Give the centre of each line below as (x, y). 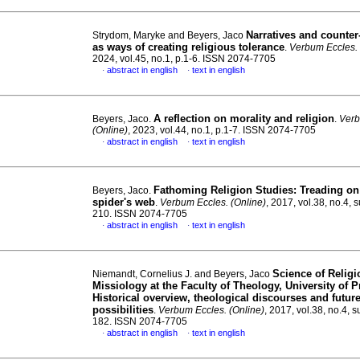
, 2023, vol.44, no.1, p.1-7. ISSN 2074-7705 (222, 130)
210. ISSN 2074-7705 (140, 214)
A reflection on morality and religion (244, 119)
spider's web (124, 202)
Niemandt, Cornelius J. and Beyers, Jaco (182, 274)
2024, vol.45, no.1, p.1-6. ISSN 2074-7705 (184, 59)
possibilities (123, 310)
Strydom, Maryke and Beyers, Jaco (169, 35)
